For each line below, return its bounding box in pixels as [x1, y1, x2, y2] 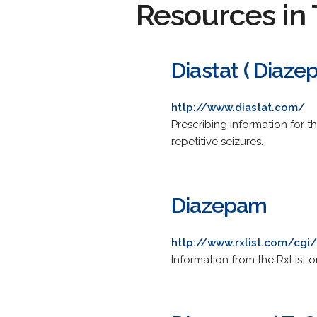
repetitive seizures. [171, 135, 263, 148]
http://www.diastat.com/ [171, 101, 305, 114]
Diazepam [171, 193, 267, 218]
